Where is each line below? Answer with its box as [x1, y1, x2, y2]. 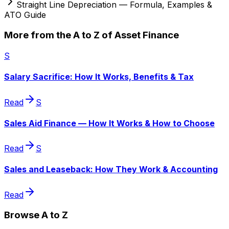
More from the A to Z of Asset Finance [4, 29, 179, 41]
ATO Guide [4, 9, 46, 20]
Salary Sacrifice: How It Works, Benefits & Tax [4, 72, 194, 82]
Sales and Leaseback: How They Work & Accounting [4, 164, 218, 175]
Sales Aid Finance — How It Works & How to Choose [4, 118, 215, 128]
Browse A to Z [4, 209, 68, 221]
